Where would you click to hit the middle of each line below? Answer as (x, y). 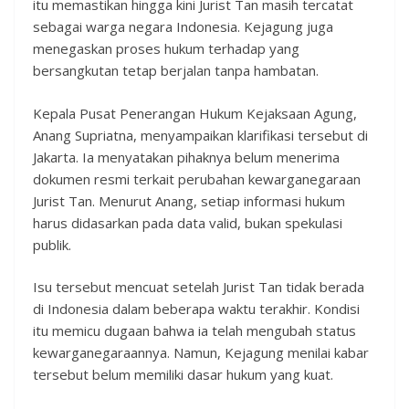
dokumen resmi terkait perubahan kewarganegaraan (197, 178)
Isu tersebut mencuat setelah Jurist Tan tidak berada (199, 287)
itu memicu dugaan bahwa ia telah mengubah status (194, 331)
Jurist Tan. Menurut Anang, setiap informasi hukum (189, 200)
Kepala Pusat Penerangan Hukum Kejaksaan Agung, (195, 113)
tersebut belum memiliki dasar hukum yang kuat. (183, 375)
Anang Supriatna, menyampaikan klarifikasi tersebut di (200, 135)
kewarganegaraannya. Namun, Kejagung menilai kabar (201, 353)
